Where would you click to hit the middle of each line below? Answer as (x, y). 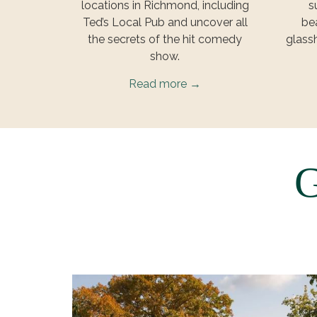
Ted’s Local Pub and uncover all (165, 22)
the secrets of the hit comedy (165, 39)
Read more (160, 83)
